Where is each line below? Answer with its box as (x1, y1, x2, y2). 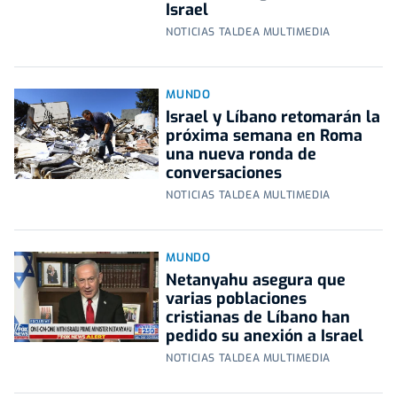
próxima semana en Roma (166, 125, 363, 147)
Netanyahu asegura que (166, 269, 346, 292)
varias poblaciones (166, 288, 307, 310)
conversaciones (166, 162, 283, 184)
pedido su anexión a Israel (166, 325, 364, 347)
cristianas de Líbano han (166, 307, 351, 329)
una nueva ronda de (166, 144, 317, 166)
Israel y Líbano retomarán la (166, 106, 381, 128)
